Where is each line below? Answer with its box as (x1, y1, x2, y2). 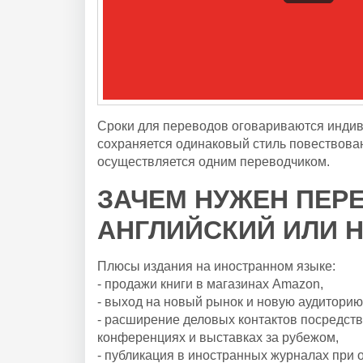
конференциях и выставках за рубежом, (97, 330, 339, 344)
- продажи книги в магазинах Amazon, (97, 276, 323, 291)
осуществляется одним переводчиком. (97, 154, 330, 169)
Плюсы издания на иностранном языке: (97, 258, 335, 273)
